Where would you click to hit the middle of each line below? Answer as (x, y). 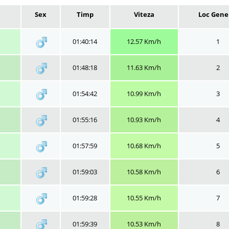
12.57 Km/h (144, 41)
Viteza (144, 14)
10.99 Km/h (144, 94)
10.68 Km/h (144, 146)
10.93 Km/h (144, 120)
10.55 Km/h (144, 198)
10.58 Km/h (144, 172)
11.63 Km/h (144, 67)
